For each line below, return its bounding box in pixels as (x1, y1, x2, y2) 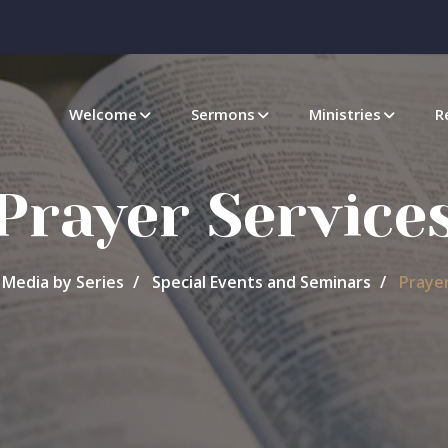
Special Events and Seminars (152, 271, 371, 293)
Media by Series (2, 271, 124, 293)
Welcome (69, 104, 137, 124)
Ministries (309, 104, 381, 124)
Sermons (191, 104, 255, 124)
